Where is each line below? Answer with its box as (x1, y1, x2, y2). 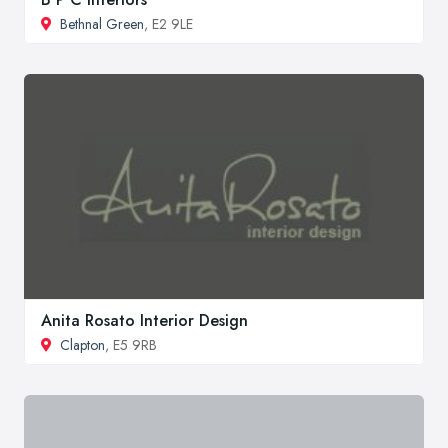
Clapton (60, 334, 105, 355)
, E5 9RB (105, 334, 157, 355)
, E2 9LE (144, 14, 193, 35)
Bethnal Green (60, 14, 144, 35)
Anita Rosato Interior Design (41, 308, 248, 332)
